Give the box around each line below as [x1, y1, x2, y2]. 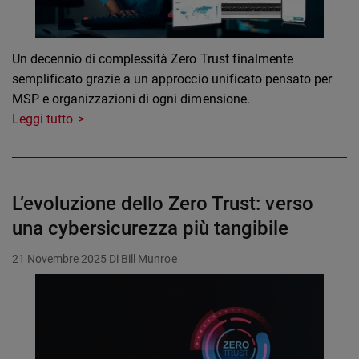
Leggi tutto [12, 111, 74, 127]
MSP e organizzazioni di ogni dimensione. [12, 91, 250, 107]
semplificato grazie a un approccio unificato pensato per [12, 71, 332, 87]
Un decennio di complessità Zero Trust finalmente [12, 51, 293, 67]
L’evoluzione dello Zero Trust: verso [12, 192, 313, 216]
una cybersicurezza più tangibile [12, 217, 289, 240]
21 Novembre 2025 [12, 252, 107, 266]
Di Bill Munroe [109, 252, 177, 266]
